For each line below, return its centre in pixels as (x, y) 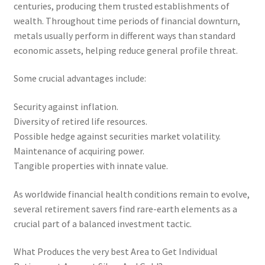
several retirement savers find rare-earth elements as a (125, 209)
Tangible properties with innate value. (91, 165)
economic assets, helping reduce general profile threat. (125, 50)
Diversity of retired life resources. (80, 121)
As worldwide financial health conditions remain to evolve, (131, 194)
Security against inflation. (66, 106)
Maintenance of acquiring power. (79, 151)
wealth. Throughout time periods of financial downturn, (127, 20)
